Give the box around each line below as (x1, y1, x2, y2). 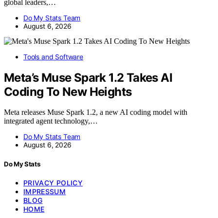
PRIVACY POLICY (23, 178, 83, 187)
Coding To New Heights (4, 84, 132, 99)
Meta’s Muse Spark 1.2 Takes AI (4, 70, 172, 85)
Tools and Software (23, 52, 83, 61)
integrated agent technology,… (4, 117, 98, 126)
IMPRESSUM (23, 187, 66, 196)
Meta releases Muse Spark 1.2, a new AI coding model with (4, 108, 187, 117)
